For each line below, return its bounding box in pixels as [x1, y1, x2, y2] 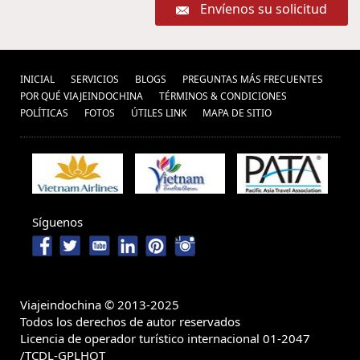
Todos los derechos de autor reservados [20, 313, 240, 329]
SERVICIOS [71, 72, 119, 86]
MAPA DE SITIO [202, 105, 272, 120]
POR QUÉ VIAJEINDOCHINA [20, 88, 143, 103]
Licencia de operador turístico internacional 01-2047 [20, 329, 310, 346]
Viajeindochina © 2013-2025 [20, 296, 179, 313]
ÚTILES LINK [131, 105, 186, 120]
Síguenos [32, 213, 83, 230]
